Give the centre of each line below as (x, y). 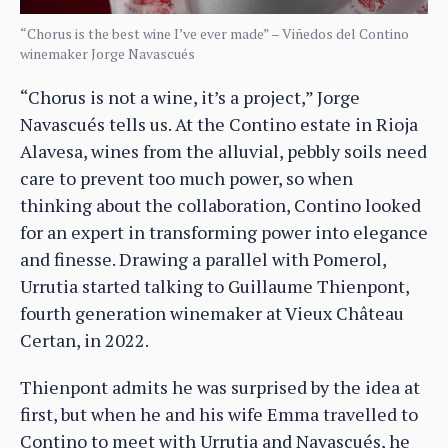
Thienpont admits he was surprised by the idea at (220, 386)
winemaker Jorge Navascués (107, 53)
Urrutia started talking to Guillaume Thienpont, (214, 285)
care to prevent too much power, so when (186, 177)
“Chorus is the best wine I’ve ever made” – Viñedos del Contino (214, 33)
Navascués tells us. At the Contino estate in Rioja (219, 123)
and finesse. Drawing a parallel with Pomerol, (203, 258)
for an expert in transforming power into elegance (224, 231)
